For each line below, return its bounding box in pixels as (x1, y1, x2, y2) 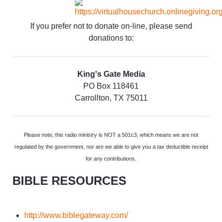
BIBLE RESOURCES (12, 173, 126, 187)
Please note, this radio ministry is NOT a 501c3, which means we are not (24, 131, 198, 138)
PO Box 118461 (83, 81, 139, 90)
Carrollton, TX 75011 (74, 93, 148, 102)
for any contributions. (86, 155, 136, 162)
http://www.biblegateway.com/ (24, 211, 128, 220)
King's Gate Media (77, 69, 145, 78)
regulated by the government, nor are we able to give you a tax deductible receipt (14, 143, 208, 150)
